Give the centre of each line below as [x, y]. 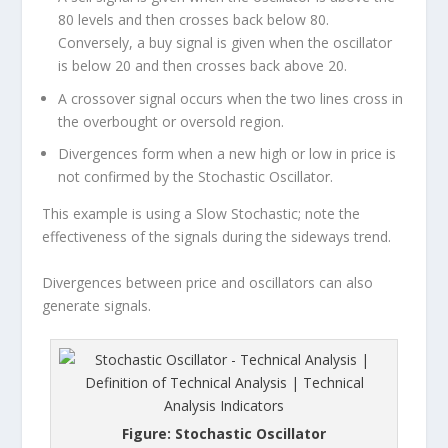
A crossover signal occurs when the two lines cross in [231, 98]
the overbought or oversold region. [171, 121]
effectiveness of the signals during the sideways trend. [217, 237]
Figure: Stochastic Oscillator [224, 434]
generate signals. [97, 305]
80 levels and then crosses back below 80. [194, 19]
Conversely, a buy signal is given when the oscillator [225, 42]
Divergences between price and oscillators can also [208, 282]
